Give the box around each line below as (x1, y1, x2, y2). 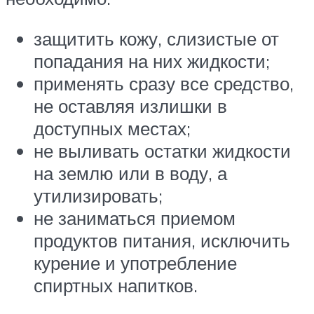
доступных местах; (34, 116, 191, 139)
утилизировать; (34, 184, 163, 207)
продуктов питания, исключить (34, 228, 290, 252)
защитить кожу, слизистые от (34, 27, 279, 50)
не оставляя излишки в (34, 94, 227, 117)
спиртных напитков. (34, 273, 198, 296)
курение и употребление (34, 251, 237, 274)
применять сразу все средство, (34, 71, 294, 95)
